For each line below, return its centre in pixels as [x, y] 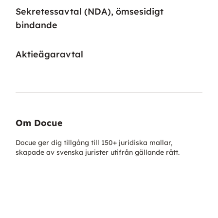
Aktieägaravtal [49, 54]
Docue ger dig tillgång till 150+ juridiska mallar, [94, 143]
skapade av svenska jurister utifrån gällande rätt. [98, 153]
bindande [36, 25]
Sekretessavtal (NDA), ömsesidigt [90, 12]
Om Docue [39, 123]
